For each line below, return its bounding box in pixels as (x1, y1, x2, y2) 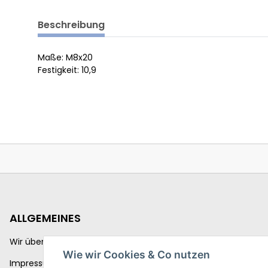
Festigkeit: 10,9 (38, 64, 96, 77)
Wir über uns (10, 236, 62, 248)
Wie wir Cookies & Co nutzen (63, 248, 210, 261)
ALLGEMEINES (10, 211, 81, 226)
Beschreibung (38, 18, 105, 32)
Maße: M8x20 (38, 51, 93, 64)
